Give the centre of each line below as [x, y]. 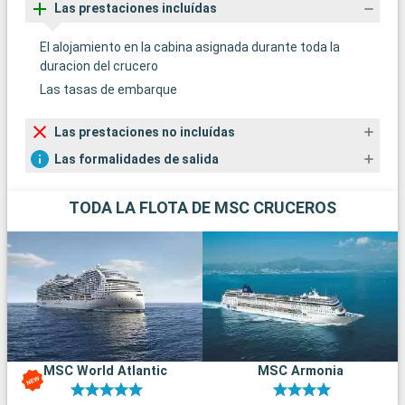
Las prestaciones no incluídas [145, 132]
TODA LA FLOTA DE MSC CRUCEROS [202, 208]
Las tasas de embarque [108, 90]
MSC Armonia [300, 372]
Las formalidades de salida [137, 159]
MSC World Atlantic [105, 372]
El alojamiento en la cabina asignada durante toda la [190, 47]
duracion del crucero [99, 66]
